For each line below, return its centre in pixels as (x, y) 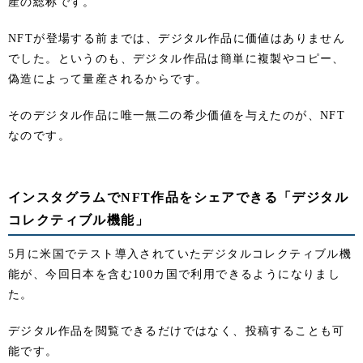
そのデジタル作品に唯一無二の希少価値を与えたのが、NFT (177, 116)
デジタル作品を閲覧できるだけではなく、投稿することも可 (177, 331)
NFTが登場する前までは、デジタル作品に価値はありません (177, 39)
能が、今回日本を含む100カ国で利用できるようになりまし (175, 275)
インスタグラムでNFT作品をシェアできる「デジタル (178, 198)
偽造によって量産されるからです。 (108, 79)
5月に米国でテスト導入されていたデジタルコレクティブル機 (180, 254)
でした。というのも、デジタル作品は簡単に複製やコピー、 (177, 59)
